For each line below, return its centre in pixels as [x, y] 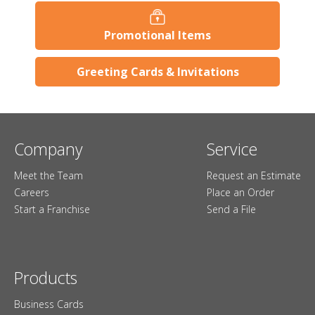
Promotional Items [157, 35]
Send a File [231, 209]
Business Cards [49, 304]
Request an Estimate [254, 175]
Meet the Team [49, 175]
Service [232, 149]
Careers [32, 192]
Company [49, 149]
